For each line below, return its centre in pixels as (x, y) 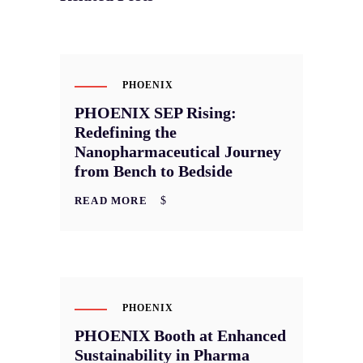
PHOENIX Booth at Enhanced (180, 336)
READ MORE (111, 201)
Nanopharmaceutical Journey (178, 152)
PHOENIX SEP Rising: (156, 113)
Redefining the (126, 132)
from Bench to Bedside (154, 171)
